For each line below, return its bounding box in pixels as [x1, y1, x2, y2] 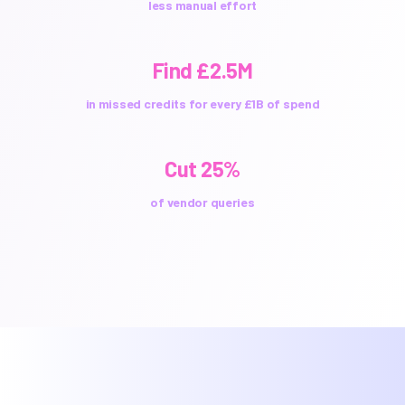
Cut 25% [165, 155, 240, 182]
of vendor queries [150, 194, 255, 210]
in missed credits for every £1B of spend [85, 96, 320, 111]
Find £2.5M [152, 57, 253, 83]
